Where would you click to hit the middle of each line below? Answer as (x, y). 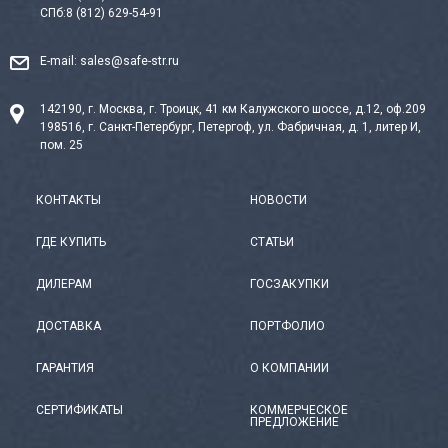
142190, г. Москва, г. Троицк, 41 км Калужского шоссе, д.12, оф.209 (233, 109)
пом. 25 (61, 145)
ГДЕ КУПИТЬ (71, 242)
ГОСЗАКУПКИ (289, 284)
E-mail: (60, 61)
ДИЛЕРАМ (64, 284)
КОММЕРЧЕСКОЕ (299, 410)
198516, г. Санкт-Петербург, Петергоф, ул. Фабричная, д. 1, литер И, (230, 127)
